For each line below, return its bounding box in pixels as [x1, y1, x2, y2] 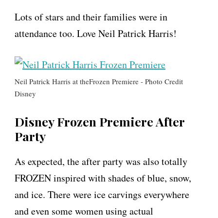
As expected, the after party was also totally [15, 155, 187, 168]
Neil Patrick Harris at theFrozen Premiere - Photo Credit [15, 76, 183, 87]
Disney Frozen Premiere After [15, 113, 184, 130]
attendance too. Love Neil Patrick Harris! [15, 27, 177, 40]
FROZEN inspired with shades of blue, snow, [15, 171, 191, 185]
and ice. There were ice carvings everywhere [15, 188, 189, 201]
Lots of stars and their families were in [15, 10, 167, 24]
